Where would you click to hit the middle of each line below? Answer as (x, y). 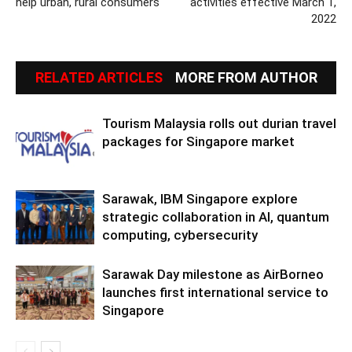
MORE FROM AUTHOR (246, 77)
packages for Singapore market (198, 141)
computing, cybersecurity (180, 235)
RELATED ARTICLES (99, 77)
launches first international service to (215, 292)
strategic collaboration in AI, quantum (216, 216)
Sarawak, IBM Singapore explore (200, 198)
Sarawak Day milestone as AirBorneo (213, 274)
